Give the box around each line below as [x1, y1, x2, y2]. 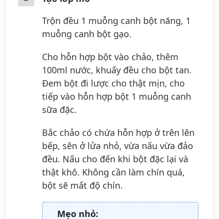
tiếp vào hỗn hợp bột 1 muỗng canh [42, 90, 191, 102]
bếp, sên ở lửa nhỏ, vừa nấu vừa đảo [42, 139, 193, 152]
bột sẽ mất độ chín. [42, 179, 123, 191]
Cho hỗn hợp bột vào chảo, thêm [42, 50, 178, 63]
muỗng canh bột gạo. [42, 27, 131, 40]
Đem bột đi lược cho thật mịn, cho [42, 77, 185, 89]
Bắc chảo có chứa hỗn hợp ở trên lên [42, 126, 195, 138]
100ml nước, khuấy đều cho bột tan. [42, 64, 192, 76]
